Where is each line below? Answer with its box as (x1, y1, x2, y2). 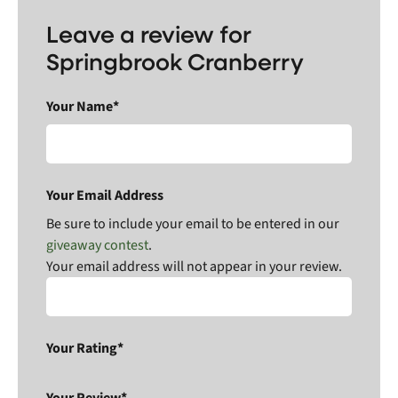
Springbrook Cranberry (46, 44, 304, 76)
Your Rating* (46, 338, 123, 358)
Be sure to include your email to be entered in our (46, 213, 339, 234)
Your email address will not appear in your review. (46, 256, 342, 276)
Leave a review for (46, 17, 251, 49)
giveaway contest (46, 235, 148, 255)
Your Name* (46, 96, 119, 116)
